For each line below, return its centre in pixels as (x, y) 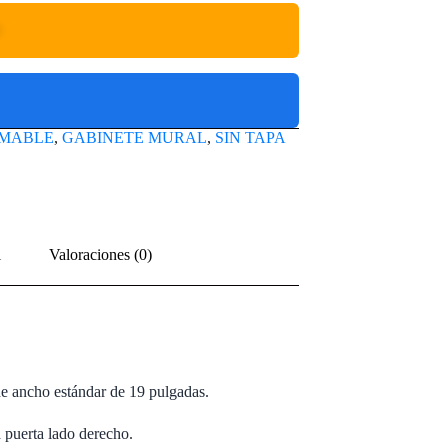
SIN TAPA (250, 138)
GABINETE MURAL (134, 138)
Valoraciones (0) (100, 254)
